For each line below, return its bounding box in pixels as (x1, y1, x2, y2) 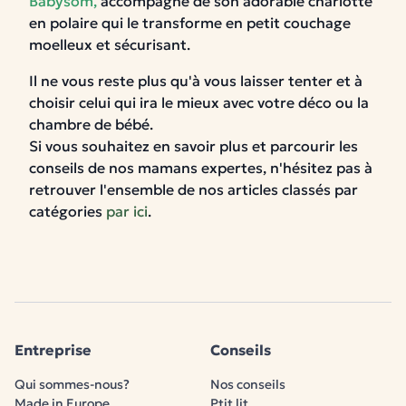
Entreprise (14, 341, 92, 359)
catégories (29, 202, 106, 220)
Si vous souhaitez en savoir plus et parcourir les (29, 137, 358, 155)
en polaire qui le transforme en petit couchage (29, 14, 351, 32)
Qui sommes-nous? (14, 376, 130, 392)
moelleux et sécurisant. (29, 35, 190, 53)
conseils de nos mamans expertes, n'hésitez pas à (29, 159, 372, 177)
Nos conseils (210, 376, 285, 392)
